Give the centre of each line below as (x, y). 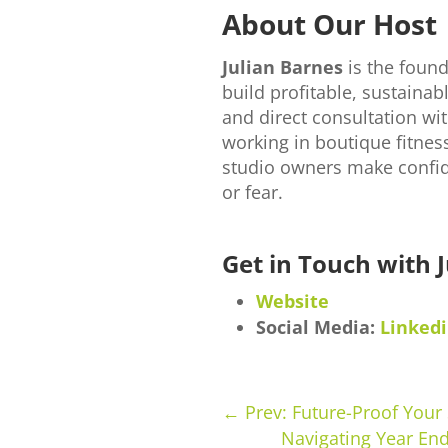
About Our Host (329, 23)
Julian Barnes (282, 66)
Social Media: (318, 326)
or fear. (252, 191)
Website (292, 300)
